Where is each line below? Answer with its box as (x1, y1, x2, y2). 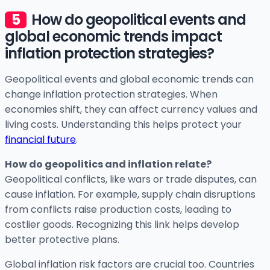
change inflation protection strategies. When (5, 87, 218, 102)
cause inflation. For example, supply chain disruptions (5, 187, 256, 202)
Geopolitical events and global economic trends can (5, 72, 254, 87)
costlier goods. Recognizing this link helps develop (5, 218, 239, 232)
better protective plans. (5, 233, 119, 247)
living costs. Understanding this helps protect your (5, 118, 242, 132)
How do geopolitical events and (31, 10, 246, 30)
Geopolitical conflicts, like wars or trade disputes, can (5, 172, 257, 187)
